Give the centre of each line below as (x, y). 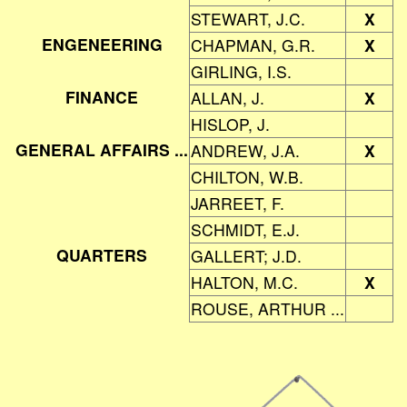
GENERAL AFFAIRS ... (102, 150)
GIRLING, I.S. (241, 72)
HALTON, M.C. (244, 283)
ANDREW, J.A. (245, 151)
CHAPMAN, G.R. (253, 45)
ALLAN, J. (228, 98)
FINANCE (102, 97)
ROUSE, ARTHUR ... (268, 309)
